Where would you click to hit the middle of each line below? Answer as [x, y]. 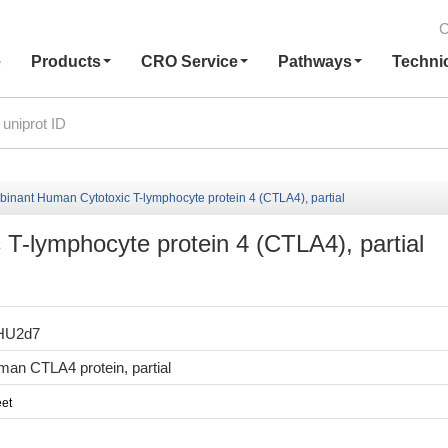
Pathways [314, 61]
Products [65, 61]
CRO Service [189, 61]
